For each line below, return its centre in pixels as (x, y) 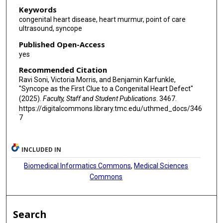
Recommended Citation (63, 70)
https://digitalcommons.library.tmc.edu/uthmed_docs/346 (110, 109)
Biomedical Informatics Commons (78, 166)
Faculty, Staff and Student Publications (99, 99)
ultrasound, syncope (50, 29)
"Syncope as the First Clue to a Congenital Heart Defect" (106, 89)
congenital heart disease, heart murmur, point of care (102, 20)
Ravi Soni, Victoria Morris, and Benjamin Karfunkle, (97, 80)
